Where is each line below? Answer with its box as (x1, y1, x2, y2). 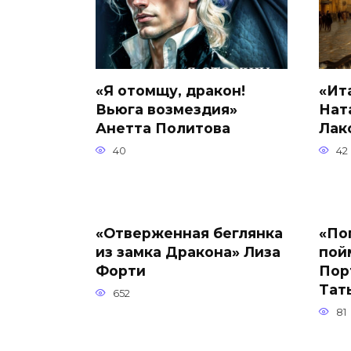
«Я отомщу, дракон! (96, 81, 245, 99)
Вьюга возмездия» (96, 100, 237, 118)
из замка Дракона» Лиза (96, 243, 280, 260)
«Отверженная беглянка (96, 224, 283, 241)
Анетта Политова (96, 119, 230, 136)
